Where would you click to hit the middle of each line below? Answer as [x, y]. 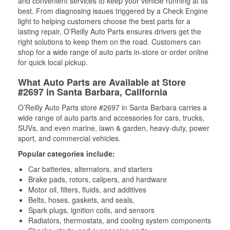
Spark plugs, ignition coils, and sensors [91, 210]
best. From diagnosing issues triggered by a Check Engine [113, 11]
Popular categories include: [66, 154]
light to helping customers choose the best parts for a [104, 21]
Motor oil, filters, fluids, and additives [87, 189]
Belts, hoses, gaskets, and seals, [81, 200]
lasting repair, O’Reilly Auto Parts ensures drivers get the [110, 31]
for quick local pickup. [53, 62]
